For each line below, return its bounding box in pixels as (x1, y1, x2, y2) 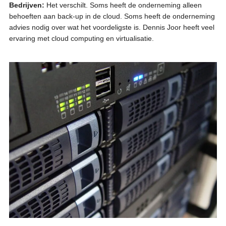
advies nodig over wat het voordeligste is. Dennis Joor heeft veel (9, 23, 214, 31)
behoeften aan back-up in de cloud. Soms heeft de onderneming (9, 12, 215, 20)
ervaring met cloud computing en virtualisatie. (9, 34, 154, 42)
